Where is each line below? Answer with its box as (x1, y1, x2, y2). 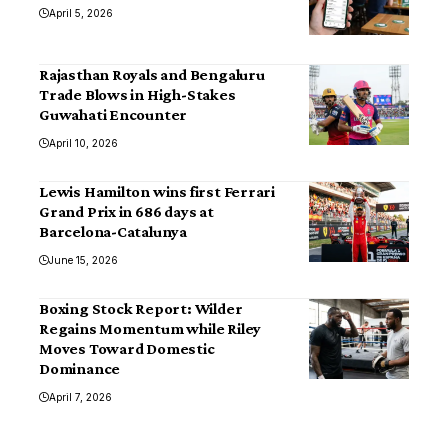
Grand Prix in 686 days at (39, 203, 214, 221)
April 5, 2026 (49, 7, 113, 20)
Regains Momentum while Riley (39, 320, 262, 338)
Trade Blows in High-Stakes (39, 86, 236, 104)
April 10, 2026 (49, 137, 118, 150)
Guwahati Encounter (39, 106, 188, 124)
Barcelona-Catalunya (39, 223, 187, 241)
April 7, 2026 (49, 391, 112, 404)
